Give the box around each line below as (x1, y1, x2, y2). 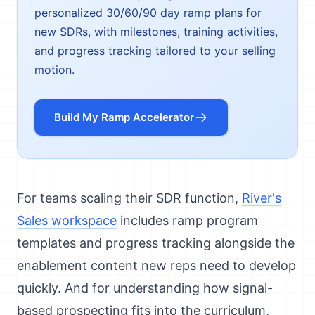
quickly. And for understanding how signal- (17, 281, 273, 295)
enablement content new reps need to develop (17, 258, 296, 273)
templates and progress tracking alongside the (17, 236, 295, 250)
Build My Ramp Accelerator (54, 110, 194, 124)
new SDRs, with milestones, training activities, (34, 25, 278, 39)
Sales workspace (17, 213, 117, 228)
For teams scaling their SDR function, (17, 191, 242, 205)
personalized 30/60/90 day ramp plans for (34, 6, 262, 20)
